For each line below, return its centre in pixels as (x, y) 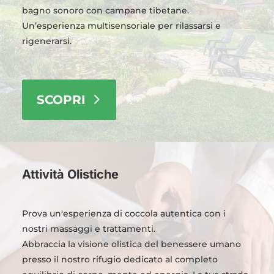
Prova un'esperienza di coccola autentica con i (124, 213)
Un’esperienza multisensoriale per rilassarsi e (121, 26)
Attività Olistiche (70, 174)
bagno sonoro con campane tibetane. (105, 11)
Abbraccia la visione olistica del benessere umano (131, 244)
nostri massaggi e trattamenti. (88, 228)
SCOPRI (61, 100)
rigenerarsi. (46, 41)
